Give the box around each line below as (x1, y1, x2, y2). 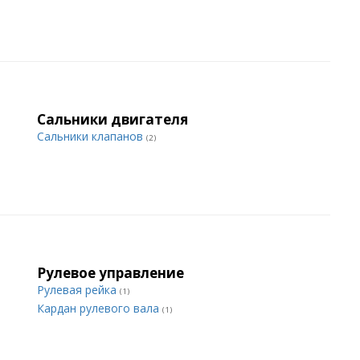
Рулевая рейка (37, 282, 120, 297)
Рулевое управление (37, 264, 184, 282)
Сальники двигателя (37, 110, 188, 129)
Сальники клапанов (37, 129, 146, 144)
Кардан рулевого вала (37, 301, 162, 316)
